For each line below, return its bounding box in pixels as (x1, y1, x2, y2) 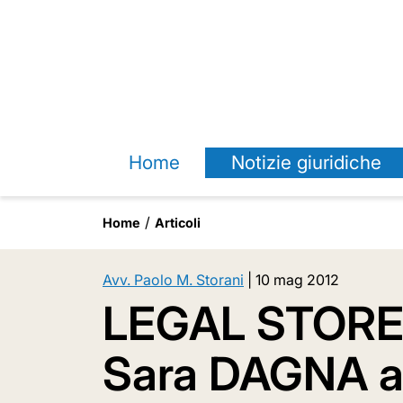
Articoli (155, 215, 201, 230)
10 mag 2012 (255, 271, 339, 289)
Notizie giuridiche (230, 151, 381, 174)
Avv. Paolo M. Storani (103, 271, 244, 289)
